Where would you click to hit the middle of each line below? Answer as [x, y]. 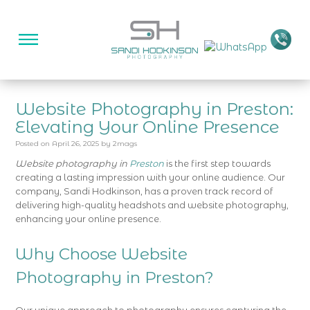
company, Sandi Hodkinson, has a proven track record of [144, 191]
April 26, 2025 [76, 144]
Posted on [33, 144]
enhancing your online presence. [89, 219]
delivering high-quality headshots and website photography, [152, 205]
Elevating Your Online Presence [148, 127]
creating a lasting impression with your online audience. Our [151, 177]
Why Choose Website [102, 254]
